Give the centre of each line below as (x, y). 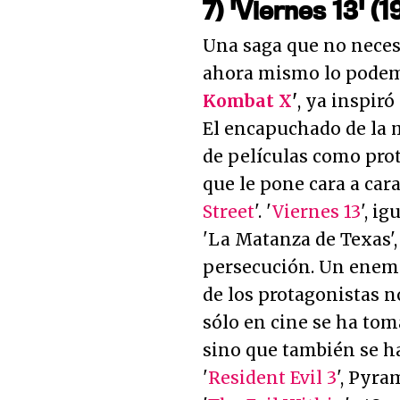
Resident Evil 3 (272, 378)
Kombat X (247, 101)
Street (229, 212)
